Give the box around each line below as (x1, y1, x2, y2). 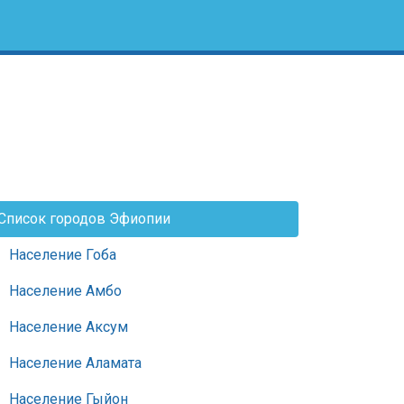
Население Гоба (9, 246, 116, 263)
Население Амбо (9, 282, 122, 299)
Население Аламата (9, 354, 142, 372)
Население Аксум (9, 318, 128, 335)
